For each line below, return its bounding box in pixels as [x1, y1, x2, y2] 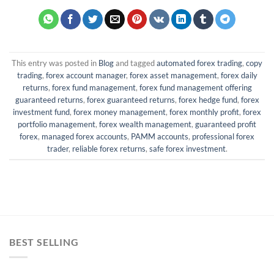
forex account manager [45, 70, 126, 80]
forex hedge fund [178, 94, 237, 105]
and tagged [114, 57, 157, 68]
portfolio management [18, 119, 95, 129]
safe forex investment [149, 143, 226, 154]
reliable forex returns [72, 143, 146, 154]
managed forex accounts [42, 131, 127, 141]
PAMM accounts [131, 131, 188, 141]
